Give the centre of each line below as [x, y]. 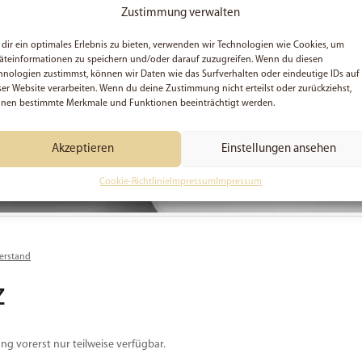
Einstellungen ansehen [279, 149]
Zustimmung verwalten [181, 13]
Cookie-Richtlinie [135, 182]
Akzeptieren [82, 149]
